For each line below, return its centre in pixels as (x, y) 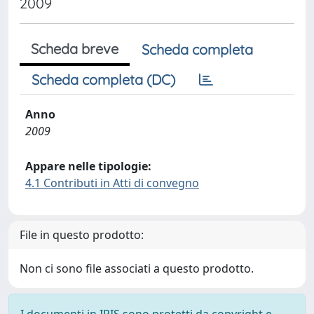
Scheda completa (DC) (103, 80)
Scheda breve (75, 49)
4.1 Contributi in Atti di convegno (112, 183)
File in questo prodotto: (82, 235)
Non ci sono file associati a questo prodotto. (137, 268)
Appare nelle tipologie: (88, 166)
